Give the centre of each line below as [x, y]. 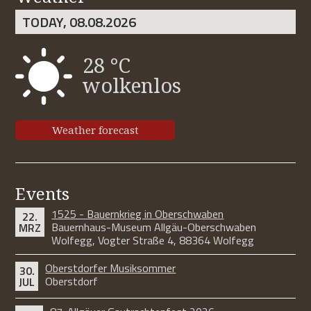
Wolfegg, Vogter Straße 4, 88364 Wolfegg [153, 240]
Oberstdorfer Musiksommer [111, 268]
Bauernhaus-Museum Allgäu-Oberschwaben [154, 227]
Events [43, 194]
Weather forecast [95, 130]
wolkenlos [132, 85]
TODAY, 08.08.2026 [79, 22]
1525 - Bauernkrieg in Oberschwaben [138, 213]
